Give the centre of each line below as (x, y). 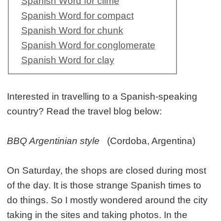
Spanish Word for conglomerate (88, 45)
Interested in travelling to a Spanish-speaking (102, 97)
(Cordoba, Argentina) (148, 141)
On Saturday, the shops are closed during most (107, 171)
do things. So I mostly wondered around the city (108, 200)
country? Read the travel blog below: (85, 111)
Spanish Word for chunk (72, 31)
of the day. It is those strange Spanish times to (104, 185)
